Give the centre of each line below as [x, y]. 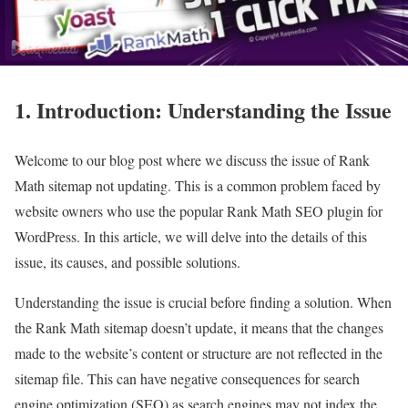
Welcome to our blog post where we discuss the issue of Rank [192, 159]
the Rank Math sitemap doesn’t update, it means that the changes [199, 327]
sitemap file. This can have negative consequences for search [187, 378]
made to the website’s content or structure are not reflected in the [199, 352]
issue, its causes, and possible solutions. [127, 261]
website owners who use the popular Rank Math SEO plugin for [199, 210]
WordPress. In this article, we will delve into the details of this [191, 236]
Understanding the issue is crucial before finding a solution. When [203, 301]
